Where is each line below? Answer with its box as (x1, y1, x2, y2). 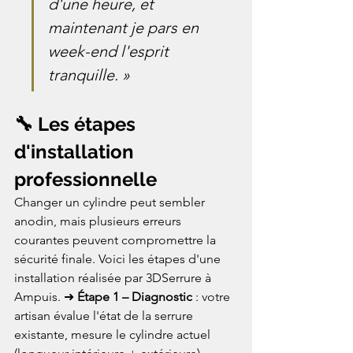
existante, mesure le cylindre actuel (14, 326, 214, 342)
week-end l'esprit (48, 41, 173, 61)
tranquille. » (48, 65, 130, 84)
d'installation (14, 139, 139, 163)
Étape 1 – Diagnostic (77, 288, 192, 304)
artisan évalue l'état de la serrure (14, 307, 196, 323)
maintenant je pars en (48, 17, 203, 37)
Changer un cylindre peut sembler (14, 194, 208, 210)
